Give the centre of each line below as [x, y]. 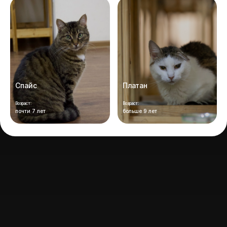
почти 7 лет [30, 111]
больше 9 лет [140, 111]
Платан [135, 85]
